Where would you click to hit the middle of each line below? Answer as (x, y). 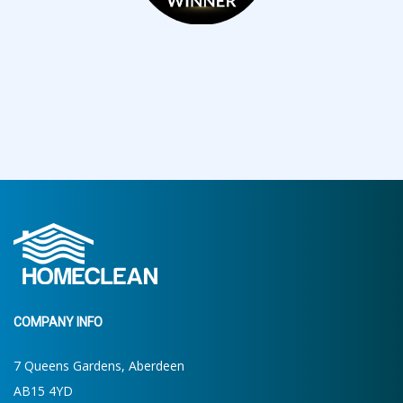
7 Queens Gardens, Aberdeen (99, 365)
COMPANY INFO (58, 322)
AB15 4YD (43, 390)
